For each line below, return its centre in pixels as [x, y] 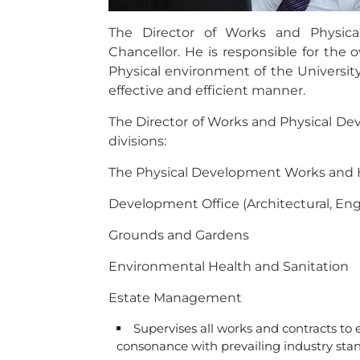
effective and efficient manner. [207, 90]
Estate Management [177, 298]
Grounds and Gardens [179, 235]
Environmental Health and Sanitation [229, 266]
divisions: [137, 141]
